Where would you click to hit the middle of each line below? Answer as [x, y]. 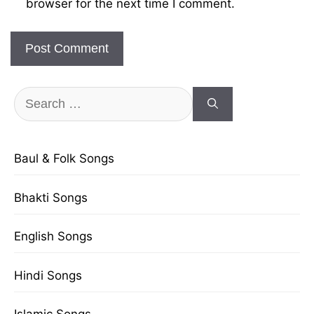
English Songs [53, 236]
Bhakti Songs [51, 197]
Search [33, 97]
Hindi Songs [48, 275]
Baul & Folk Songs [64, 158]
